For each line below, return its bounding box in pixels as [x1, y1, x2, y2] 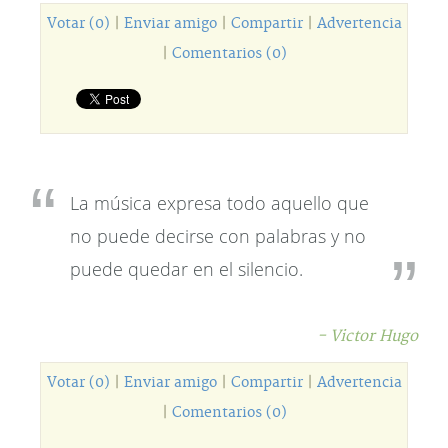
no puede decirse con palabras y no [70, 224, 366, 248]
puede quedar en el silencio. [70, 257, 303, 281]
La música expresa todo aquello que [70, 191, 369, 215]
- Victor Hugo [317, 327, 418, 346]
